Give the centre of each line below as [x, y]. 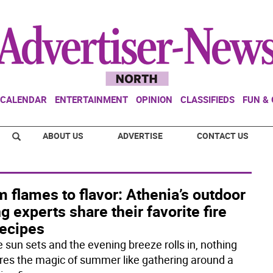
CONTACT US [223, 136]
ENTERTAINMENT [91, 99]
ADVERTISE [140, 136]
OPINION [154, 99]
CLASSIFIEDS [207, 99]
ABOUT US [63, 136]
